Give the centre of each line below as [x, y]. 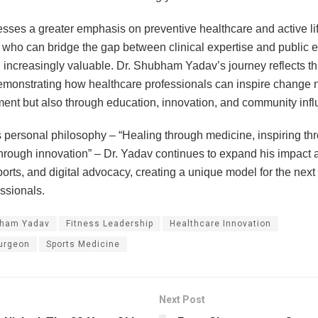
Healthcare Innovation [220, 223]
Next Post [182, 299]
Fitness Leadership [110, 223]
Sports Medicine [83, 244]
